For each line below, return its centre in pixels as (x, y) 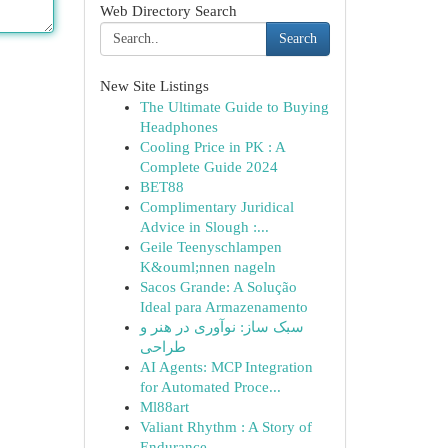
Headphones (178, 127)
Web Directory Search (168, 11)
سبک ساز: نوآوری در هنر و (221, 327)
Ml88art (164, 407)
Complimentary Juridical (216, 207)
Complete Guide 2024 (208, 167)
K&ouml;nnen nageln (207, 267)
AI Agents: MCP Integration (226, 367)
